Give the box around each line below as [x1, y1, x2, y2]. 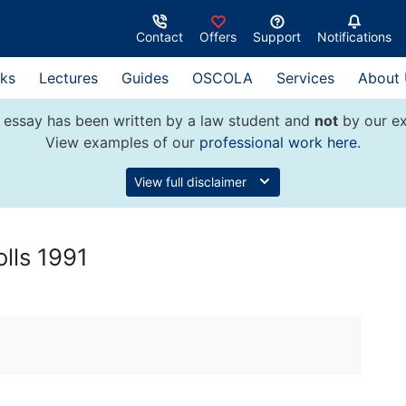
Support [253, 28, 301, 44]
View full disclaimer [134, 174, 250, 189]
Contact [136, 28, 183, 44]
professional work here [199, 133, 357, 151]
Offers [199, 28, 237, 44]
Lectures [39, 69, 98, 87]
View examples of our [45, 133, 199, 151]
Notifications [317, 28, 391, 44]
